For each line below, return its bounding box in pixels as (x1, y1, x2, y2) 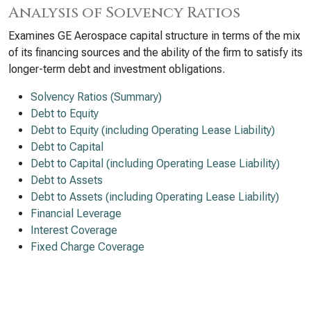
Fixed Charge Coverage (31, 240, 144, 253)
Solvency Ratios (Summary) (31, 90, 162, 103)
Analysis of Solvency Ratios (8, 3, 240, 23)
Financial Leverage (31, 207, 121, 220)
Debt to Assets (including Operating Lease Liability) (31, 190, 279, 203)
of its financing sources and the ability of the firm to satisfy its (8, 46, 303, 59)
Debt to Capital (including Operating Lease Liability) (31, 157, 280, 170)
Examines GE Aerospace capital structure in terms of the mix (8, 29, 301, 42)
